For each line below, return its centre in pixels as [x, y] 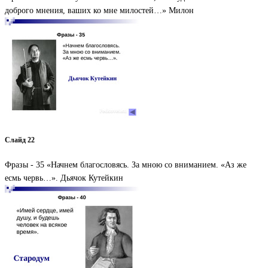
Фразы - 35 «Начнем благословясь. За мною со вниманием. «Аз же [126, 165]
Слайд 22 [20, 140]
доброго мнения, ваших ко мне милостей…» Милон [99, 11]
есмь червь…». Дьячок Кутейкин [64, 178]
